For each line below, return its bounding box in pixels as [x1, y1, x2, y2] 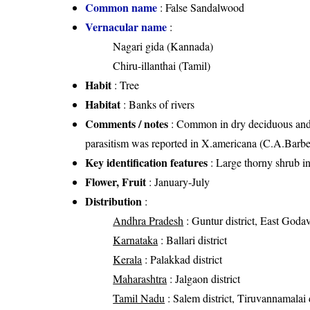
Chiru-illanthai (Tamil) [113, 57, 211, 73]
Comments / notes [85, 115, 169, 131]
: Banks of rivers [120, 96, 195, 111]
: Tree [111, 77, 140, 92]
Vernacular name [85, 18, 167, 35]
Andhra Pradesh [113, 212, 184, 228]
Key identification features [85, 154, 208, 170]
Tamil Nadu [113, 290, 165, 305]
